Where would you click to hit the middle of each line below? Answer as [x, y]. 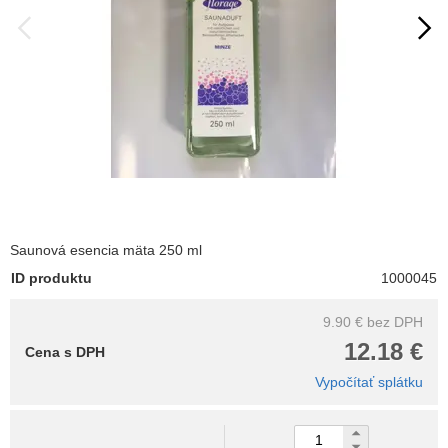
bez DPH [395, 321]
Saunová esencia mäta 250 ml [106, 249]
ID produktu [51, 277]
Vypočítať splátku [369, 381]
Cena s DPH [65, 351]
